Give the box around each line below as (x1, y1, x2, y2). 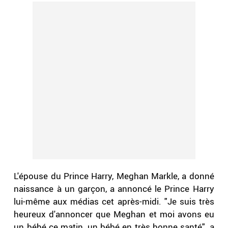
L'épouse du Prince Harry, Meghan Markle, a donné (14, 170, 214, 182)
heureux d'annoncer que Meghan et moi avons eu (14, 208, 214, 220)
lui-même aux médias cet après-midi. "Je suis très (14, 195, 214, 208)
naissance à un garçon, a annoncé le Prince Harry (14, 183, 214, 195)
